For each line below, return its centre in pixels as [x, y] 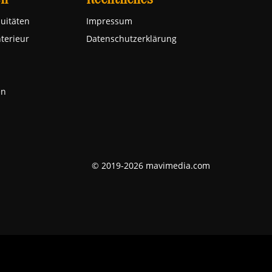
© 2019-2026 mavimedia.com [151, 165]
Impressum [109, 21]
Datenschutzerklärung [131, 39]
